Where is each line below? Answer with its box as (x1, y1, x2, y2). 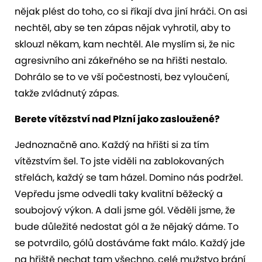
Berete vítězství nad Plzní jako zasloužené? (15, 112, 220, 126)
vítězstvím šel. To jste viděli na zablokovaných (15, 154, 224, 168)
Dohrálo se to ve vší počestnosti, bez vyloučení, (15, 70, 229, 84)
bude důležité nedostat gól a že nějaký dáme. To (15, 219, 239, 233)
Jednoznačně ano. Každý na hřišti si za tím (15, 137, 209, 151)
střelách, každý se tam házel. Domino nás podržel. (15, 170, 243, 184)
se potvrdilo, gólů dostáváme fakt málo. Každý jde (15, 236, 245, 250)
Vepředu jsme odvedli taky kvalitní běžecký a (15, 187, 223, 201)
